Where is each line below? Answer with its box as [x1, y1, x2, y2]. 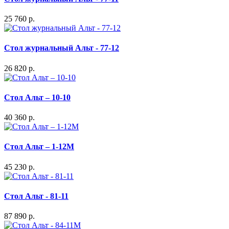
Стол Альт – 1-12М [4, 142, 74, 151]
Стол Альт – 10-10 [4, 93, 71, 102]
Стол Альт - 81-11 [4, 191, 68, 200]
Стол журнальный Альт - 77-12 [4, 43, 119, 53]
